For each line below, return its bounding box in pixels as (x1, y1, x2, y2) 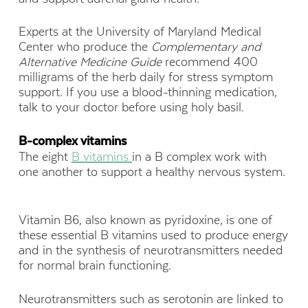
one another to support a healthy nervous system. (18, 165, 285, 179)
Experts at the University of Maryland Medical (18, 24, 261, 38)
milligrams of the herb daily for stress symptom (18, 69, 273, 84)
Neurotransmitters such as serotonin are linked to (18, 291, 283, 306)
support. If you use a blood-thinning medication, (18, 85, 277, 99)
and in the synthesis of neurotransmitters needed (18, 243, 283, 258)
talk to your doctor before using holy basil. (18, 100, 244, 114)
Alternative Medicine (18, 54, 126, 69)
